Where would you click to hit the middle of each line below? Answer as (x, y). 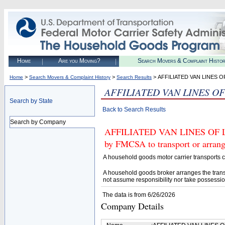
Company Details (132, 206)
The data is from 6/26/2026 (139, 195)
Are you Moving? (79, 61)
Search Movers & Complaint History (70, 77)
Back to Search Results (134, 109)
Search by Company (38, 122)
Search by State (31, 101)
